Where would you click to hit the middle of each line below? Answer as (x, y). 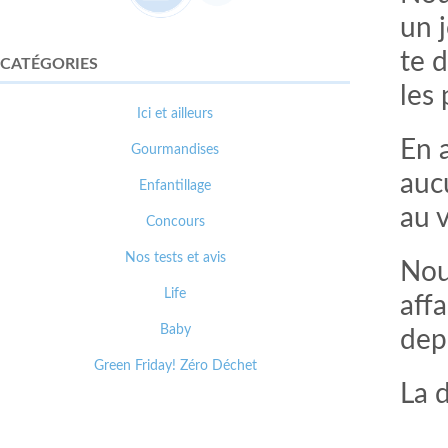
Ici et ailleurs (175, 114)
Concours (175, 222)
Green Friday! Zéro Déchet (175, 366)
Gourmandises (175, 150)
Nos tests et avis (175, 258)
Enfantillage (175, 186)
